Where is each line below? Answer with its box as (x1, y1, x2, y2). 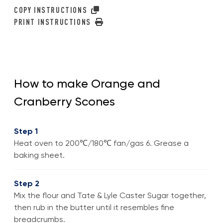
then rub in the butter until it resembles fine (14, 202, 174, 212)
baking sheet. (14, 150, 65, 160)
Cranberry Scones (14, 94, 115, 109)
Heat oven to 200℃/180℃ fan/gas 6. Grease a (14, 138, 189, 148)
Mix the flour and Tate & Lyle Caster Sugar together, (14, 190, 206, 200)
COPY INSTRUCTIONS (14, 5, 90, 14)
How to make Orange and (14, 76, 160, 91)
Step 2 (14, 178, 39, 188)
